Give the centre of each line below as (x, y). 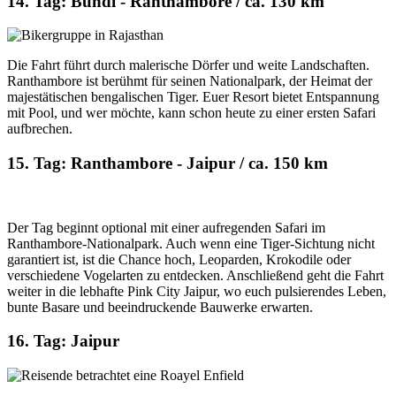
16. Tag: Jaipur (63, 341)
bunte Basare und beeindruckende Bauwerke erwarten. (160, 307)
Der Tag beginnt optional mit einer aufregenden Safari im (166, 227)
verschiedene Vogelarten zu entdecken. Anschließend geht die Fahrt (195, 275)
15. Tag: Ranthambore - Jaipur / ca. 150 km (168, 163)
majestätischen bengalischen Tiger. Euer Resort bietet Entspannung (193, 97)
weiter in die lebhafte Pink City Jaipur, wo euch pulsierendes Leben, (197, 291)
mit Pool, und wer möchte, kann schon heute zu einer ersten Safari (191, 113)
